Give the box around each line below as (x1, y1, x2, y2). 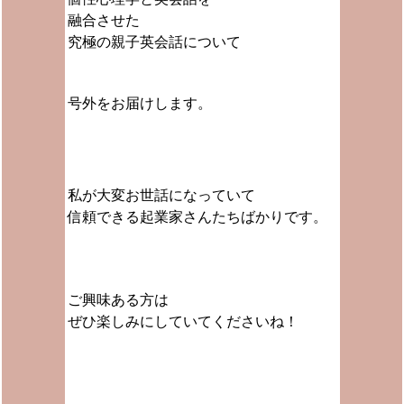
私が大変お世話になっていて (67, 188, 255, 203)
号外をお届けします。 (67, 96, 212, 111)
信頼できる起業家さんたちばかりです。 (67, 209, 327, 225)
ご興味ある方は (67, 292, 169, 308)
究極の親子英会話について (67, 34, 241, 50)
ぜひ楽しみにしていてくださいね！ (67, 314, 298, 329)
